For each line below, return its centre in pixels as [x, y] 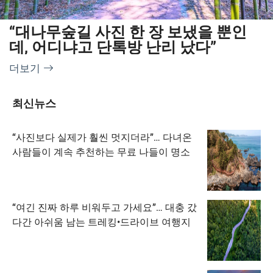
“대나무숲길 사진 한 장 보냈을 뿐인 [128, 31]
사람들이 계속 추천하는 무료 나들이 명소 [101, 151]
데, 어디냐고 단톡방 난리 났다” [113, 46]
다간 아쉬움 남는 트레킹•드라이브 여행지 [101, 221]
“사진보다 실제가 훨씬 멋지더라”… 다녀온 [102, 136]
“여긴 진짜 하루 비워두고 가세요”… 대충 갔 [105, 207]
